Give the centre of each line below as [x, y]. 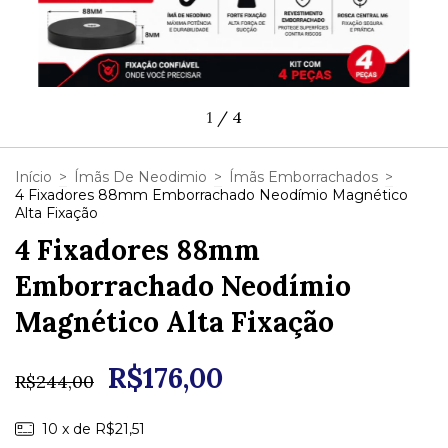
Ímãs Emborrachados [303, 176]
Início [33, 176]
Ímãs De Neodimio [140, 176]
